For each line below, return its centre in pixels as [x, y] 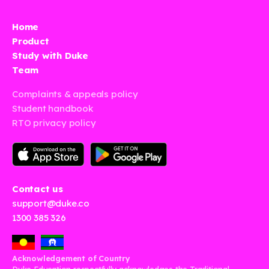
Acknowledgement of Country [74, 258]
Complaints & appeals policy [75, 94]
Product [31, 41]
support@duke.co [51, 203]
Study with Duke [50, 55]
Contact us [38, 189]
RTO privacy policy [54, 122]
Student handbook [53, 108]
